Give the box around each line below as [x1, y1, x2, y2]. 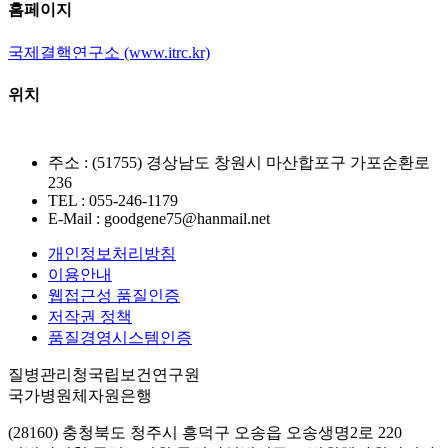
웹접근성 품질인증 [48, 287, 180, 305]
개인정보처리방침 [48, 245, 176, 263]
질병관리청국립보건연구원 [8, 366, 200, 384]
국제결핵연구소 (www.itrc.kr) [8, 43, 210, 61]
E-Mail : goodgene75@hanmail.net [48, 210, 270, 228]
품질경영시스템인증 [48, 329, 192, 347]
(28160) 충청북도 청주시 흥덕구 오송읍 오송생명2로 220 [8, 424, 402, 442]
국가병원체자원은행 [8, 387, 152, 405]
